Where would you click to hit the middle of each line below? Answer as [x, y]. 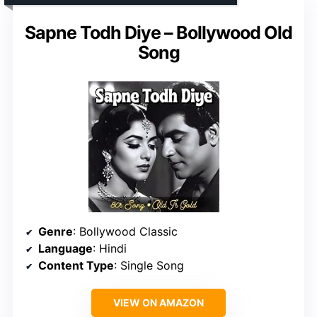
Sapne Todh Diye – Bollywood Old [158, 32]
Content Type [76, 265]
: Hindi [110, 248]
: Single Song [149, 265]
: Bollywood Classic [125, 231]
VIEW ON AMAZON [158, 302]
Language [65, 248]
